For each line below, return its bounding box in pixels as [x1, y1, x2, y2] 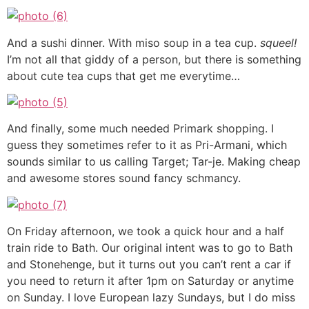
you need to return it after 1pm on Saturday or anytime [7, 274, 294, 288]
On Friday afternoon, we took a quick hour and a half [7, 224, 284, 239]
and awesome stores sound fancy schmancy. [7, 171, 241, 186]
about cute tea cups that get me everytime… [7, 68, 240, 83]
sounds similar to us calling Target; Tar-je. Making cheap [7, 154, 301, 169]
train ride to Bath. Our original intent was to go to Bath [7, 241, 292, 255]
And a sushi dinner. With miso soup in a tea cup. [7, 35, 260, 50]
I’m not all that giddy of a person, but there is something [7, 52, 301, 66]
